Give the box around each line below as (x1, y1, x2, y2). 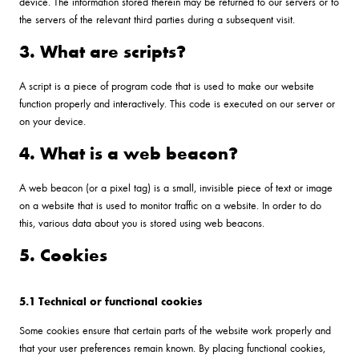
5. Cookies (19, 241, 107, 266)
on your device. (19, 112, 86, 128)
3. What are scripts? (19, 38, 186, 63)
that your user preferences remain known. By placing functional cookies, (19, 339, 325, 355)
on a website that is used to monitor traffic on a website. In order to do (19, 196, 321, 212)
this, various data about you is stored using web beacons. (19, 214, 264, 230)
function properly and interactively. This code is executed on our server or (19, 95, 335, 111)
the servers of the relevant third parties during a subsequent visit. (19, 10, 295, 26)
